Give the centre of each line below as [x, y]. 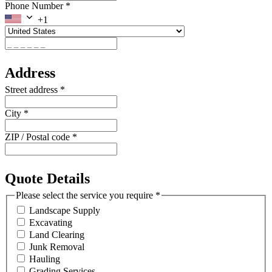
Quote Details [47, 178]
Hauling [45, 259]
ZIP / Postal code [39, 137]
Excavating [51, 223]
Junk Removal [57, 247]
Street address [32, 89]
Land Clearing [57, 235]
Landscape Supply [65, 211]
